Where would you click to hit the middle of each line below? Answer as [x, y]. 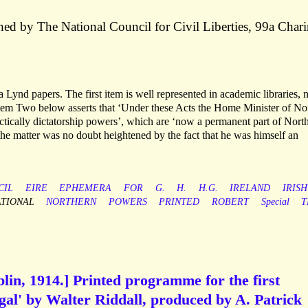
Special [275, 202]
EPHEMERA [86, 188]
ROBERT [230, 202]
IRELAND [250, 188]
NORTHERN [71, 202]
